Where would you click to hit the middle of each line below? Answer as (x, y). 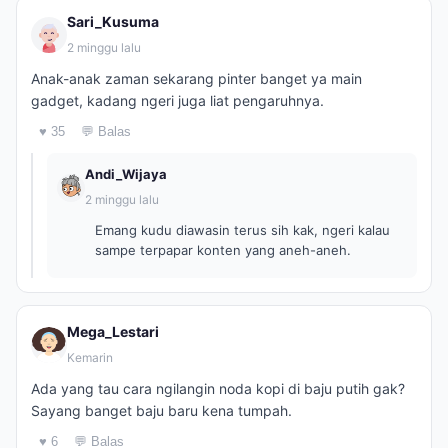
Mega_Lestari (113, 331)
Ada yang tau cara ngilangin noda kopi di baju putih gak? (218, 388)
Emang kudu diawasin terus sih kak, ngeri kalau (242, 230)
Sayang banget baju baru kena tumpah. (161, 410)
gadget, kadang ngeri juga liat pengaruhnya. (177, 100)
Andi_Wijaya (126, 174)
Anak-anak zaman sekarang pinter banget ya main (196, 78)
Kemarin (90, 357)
